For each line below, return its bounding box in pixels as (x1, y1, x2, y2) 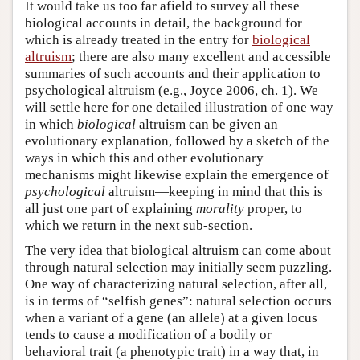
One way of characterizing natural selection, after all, (25, 276, 327, 292)
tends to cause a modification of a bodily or (25, 326, 272, 342)
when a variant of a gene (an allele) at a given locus (25, 309, 317, 325)
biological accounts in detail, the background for (25, 14, 302, 31)
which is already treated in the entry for (25, 31, 252, 47)
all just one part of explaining (25, 200, 196, 216)
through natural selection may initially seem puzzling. (25, 259, 332, 275)
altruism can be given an (136, 116, 278, 132)
